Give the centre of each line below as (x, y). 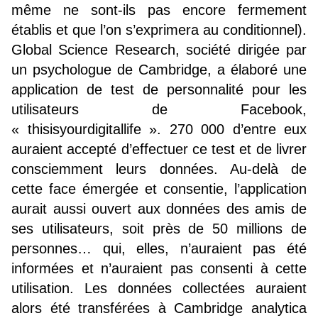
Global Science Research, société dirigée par (159, 49)
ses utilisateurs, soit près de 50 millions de (159, 228)
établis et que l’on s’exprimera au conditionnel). (159, 29)
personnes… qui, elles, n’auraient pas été (159, 248)
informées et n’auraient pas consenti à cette (159, 268)
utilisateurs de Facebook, (159, 109)
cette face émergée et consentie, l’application (159, 188)
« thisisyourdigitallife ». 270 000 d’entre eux (159, 129)
